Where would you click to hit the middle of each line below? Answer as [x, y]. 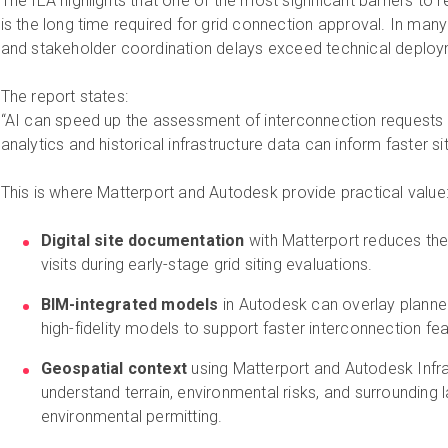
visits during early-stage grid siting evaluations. [206, 264]
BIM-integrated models [129, 304]
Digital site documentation [142, 240]
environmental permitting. [131, 416]
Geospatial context [114, 368]
